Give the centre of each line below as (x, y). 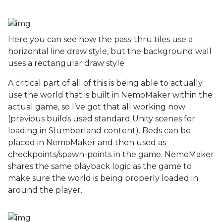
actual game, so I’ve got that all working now (97, 107)
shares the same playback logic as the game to (100, 166)
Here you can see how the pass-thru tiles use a (100, 39)
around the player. (45, 190)
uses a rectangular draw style (66, 63)
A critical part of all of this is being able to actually (105, 83)
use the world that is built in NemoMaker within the (110, 95)
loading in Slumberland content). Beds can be (99, 130)
